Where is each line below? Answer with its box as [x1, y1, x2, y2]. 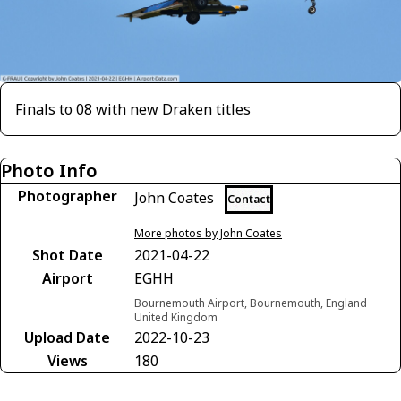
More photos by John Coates [134, 226, 282, 242]
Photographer [17, 186, 117, 207]
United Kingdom [134, 310, 218, 326]
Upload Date [24, 328, 110, 348]
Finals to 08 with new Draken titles [15, 99, 251, 120]
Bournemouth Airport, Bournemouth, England [134, 295, 367, 311]
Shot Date [31, 245, 103, 266]
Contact [227, 192, 270, 208]
